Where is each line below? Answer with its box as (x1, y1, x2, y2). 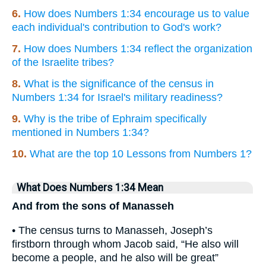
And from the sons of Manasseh (12, 199, 174, 212)
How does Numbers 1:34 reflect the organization (24, 42, 252, 55)
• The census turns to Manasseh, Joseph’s (12, 224, 213, 236)
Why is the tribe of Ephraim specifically (24, 112, 207, 125)
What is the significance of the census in (24, 77, 214, 90)
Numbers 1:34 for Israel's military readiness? (12, 91, 223, 103)
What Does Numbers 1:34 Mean (17, 181, 163, 194)
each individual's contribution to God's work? (12, 21, 221, 33)
